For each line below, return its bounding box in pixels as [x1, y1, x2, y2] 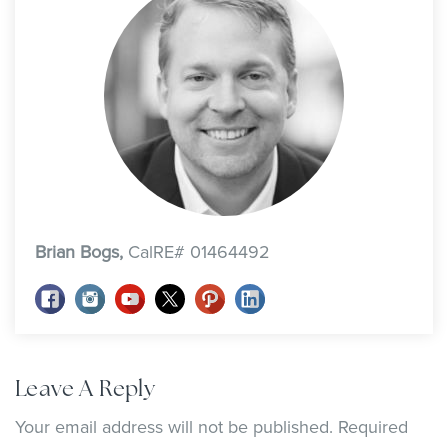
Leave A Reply [15, 374, 156, 404]
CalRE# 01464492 [128, 238, 270, 264]
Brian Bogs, [35, 238, 128, 264]
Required [333, 414, 408, 440]
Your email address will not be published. [15, 414, 333, 440]
